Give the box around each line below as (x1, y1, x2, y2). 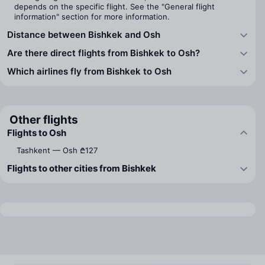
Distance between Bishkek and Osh (7, 29, 160, 40)
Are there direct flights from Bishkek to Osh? (7, 47, 200, 59)
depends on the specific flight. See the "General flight (14, 2, 215, 11)
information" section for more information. (14, 12, 170, 21)
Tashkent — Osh (17, 146, 77, 155)
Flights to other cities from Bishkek (7, 163, 156, 174)
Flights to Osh (7, 127, 66, 138)
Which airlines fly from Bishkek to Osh (7, 66, 172, 77)
